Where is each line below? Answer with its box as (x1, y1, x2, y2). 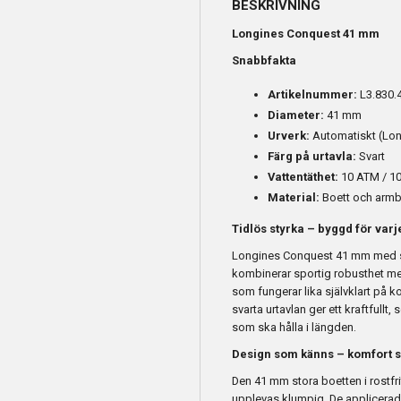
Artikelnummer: (268, 88, 357, 102)
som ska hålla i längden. (232, 320, 356, 335)
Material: (268, 191, 320, 205)
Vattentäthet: (268, 170, 338, 184)
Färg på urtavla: (268, 149, 356, 164)
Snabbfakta (232, 54, 296, 68)
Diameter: (268, 108, 324, 123)
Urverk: (268, 129, 310, 143)
